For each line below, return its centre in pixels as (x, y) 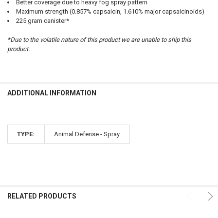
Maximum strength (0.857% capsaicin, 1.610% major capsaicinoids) (110, 12)
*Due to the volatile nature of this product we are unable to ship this (99, 39)
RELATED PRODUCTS (42, 196)
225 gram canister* (42, 21)
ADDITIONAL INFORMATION (52, 93)
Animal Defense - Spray (87, 134)
